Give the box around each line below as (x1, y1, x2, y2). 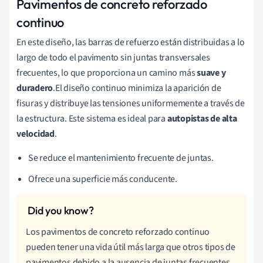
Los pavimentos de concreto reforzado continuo (26, 225, 210, 238)
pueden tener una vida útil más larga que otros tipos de (26, 240, 235, 254)
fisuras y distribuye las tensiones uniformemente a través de (16, 96, 245, 110)
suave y (197, 66, 226, 79)
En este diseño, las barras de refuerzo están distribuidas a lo (16, 35, 245, 49)
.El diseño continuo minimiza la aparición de (53, 81, 221, 95)
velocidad (16, 127, 55, 140)
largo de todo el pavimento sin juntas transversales (16, 50, 210, 64)
